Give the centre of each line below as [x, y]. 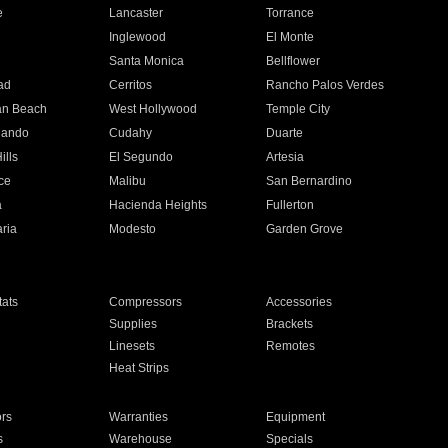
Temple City [298, 109]
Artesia [285, 157]
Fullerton [290, 205]
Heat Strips [138, 368]
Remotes [291, 346]
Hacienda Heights [157, 205]
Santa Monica [146, 61]
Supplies [132, 324]
